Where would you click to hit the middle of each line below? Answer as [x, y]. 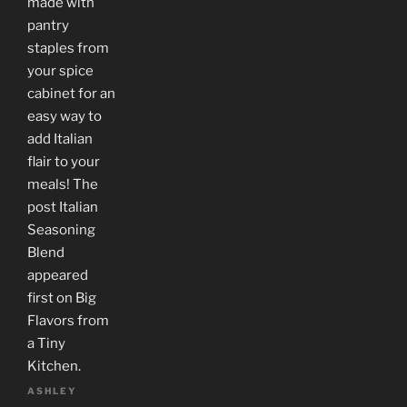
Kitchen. [54, 366]
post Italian [63, 207]
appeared [58, 275]
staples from [68, 48]
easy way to [65, 116]
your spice [60, 70]
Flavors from [68, 320]
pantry [48, 25]
